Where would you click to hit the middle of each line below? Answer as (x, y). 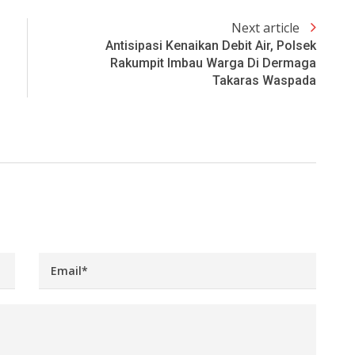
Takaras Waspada (264, 80)
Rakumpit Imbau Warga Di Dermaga (213, 63)
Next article (267, 27)
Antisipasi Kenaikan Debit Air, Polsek (211, 45)
